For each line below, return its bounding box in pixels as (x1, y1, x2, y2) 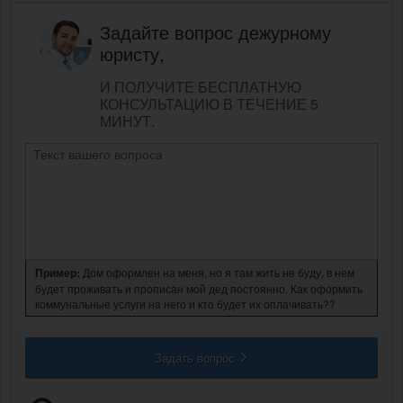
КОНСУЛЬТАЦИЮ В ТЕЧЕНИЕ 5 (100, 93, 318, 114)
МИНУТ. (100, 110, 155, 131)
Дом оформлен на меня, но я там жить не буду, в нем (80, 264, 354, 280)
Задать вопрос (154, 348, 238, 366)
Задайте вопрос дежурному (100, 18, 331, 45)
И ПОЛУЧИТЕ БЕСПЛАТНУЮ (100, 76, 301, 97)
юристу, (100, 40, 165, 67)
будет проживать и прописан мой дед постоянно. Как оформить (35, 280, 363, 296)
